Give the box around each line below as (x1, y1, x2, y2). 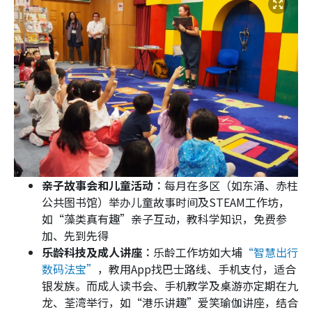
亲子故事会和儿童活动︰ (42, 177, 164, 194)
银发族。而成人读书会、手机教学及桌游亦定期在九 (42, 277, 298, 295)
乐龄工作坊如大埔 (153, 244, 242, 261)
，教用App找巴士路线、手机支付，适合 (97, 260, 296, 278)
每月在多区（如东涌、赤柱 (164, 177, 298, 194)
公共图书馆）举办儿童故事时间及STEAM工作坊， (42, 194, 290, 211)
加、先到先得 (42, 227, 109, 244)
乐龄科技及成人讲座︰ (42, 244, 153, 261)
